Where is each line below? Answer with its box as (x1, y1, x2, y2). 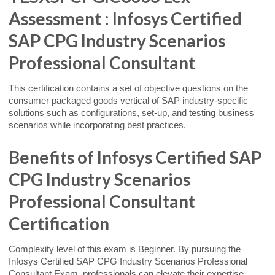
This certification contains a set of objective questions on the (9, 83, 248, 93)
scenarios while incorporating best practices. (9, 120, 186, 130)
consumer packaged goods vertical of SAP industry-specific (9, 95, 248, 106)
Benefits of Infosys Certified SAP (9, 146, 261, 168)
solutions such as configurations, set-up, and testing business (9, 107, 254, 118)
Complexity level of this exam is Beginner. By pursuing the (9, 244, 241, 254)
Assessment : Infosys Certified (9, 7, 242, 29)
